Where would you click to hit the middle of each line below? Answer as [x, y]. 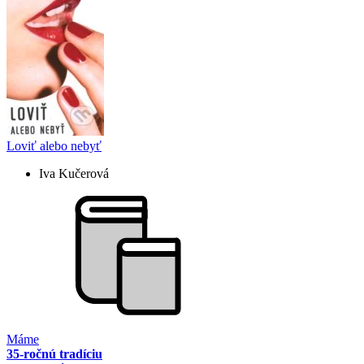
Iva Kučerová [74, 174]
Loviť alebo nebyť [54, 146]
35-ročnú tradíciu [54, 354]
